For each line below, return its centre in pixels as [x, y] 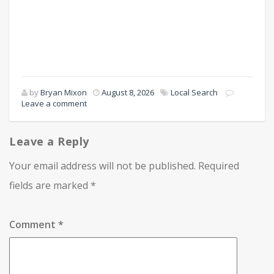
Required [219, 166]
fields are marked [50, 186]
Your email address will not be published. [102, 166]
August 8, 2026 [128, 93]
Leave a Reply [50, 142]
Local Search [194, 93]
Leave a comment [54, 104]
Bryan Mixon [64, 93]
